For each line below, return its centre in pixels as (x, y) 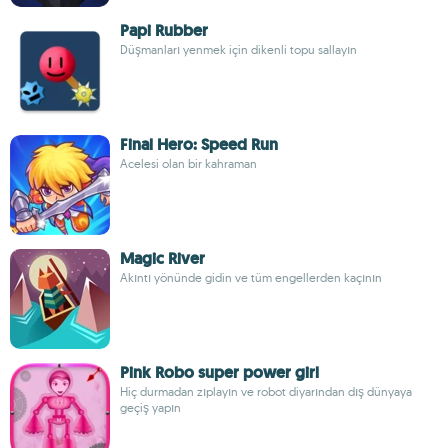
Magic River (162, 258)
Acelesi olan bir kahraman (188, 163)
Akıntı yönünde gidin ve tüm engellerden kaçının (251, 277)
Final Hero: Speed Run (199, 144)
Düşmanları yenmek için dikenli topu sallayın (238, 49)
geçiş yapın (150, 407)
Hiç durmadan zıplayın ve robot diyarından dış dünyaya (266, 391)
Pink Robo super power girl (219, 372)
